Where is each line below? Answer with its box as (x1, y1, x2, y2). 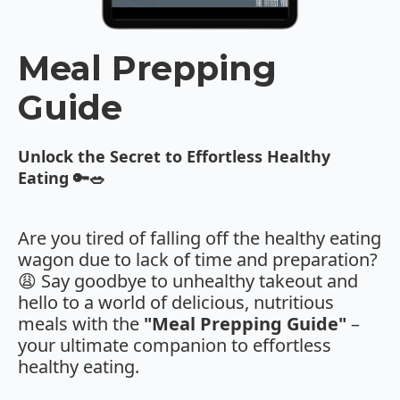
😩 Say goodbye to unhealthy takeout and (18, 269, 358, 294)
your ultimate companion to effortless (18, 333, 331, 358)
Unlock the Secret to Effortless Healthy (18, 146, 330, 168)
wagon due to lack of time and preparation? (18, 247, 378, 272)
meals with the (18, 312, 144, 337)
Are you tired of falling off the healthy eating (18, 226, 381, 251)
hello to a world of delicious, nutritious (18, 290, 334, 315)
